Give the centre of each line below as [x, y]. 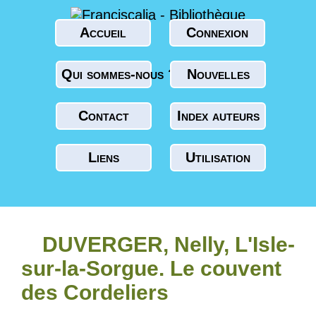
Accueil [103, 32]
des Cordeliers [95, 292]
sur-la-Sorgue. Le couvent [151, 268]
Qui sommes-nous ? [119, 74]
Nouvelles [218, 74]
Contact [104, 116]
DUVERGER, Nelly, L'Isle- [169, 244]
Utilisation [218, 157]
